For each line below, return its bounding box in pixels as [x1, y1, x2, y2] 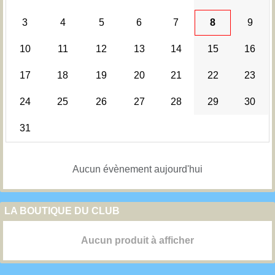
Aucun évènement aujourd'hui [72, 163, 203, 174]
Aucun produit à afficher [81, 234, 194, 246]
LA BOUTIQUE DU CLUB [4, 205, 120, 216]
